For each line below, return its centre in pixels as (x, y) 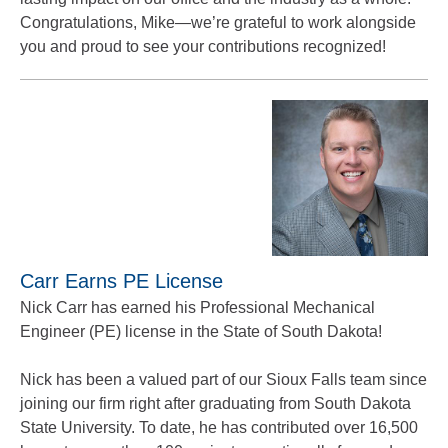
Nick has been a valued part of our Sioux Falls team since (223, 379)
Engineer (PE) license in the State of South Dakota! (201, 331)
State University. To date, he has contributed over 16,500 (219, 427)
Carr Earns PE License (121, 281)
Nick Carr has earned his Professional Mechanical (197, 307)
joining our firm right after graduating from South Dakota (215, 403)
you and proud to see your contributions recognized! (203, 46)
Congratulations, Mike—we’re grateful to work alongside (218, 22)
